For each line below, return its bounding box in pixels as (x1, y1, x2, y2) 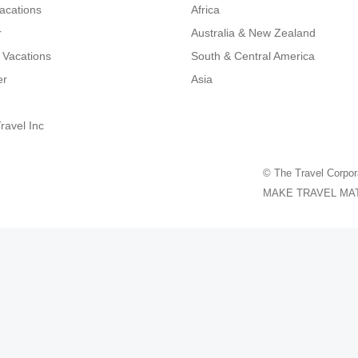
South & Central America (191, 50, 315, 62)
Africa (191, 3, 220, 16)
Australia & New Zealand (191, 26, 316, 39)
